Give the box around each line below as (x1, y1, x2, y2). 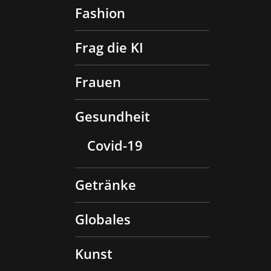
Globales (75, 209, 131, 229)
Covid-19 (87, 135, 143, 155)
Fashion (75, 3, 125, 22)
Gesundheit (75, 106, 150, 126)
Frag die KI (75, 38, 143, 57)
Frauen (75, 72, 121, 91)
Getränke (75, 175, 136, 194)
